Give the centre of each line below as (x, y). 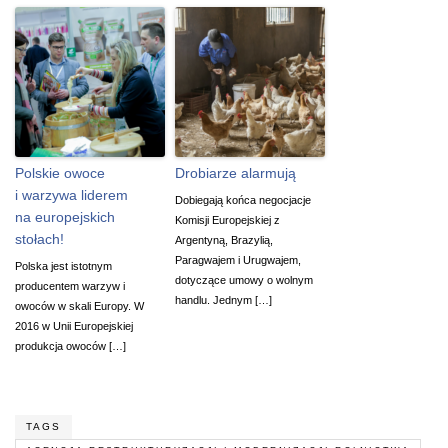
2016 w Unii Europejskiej (74, 325)
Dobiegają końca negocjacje (243, 199)
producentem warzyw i (70, 285)
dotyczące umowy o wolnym (244, 279)
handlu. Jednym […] (223, 299)
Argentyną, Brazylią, (224, 239)
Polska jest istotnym (63, 265)
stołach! (39, 238)
